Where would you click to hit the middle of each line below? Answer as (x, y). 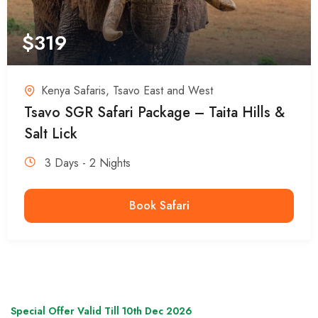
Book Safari (159, 205)
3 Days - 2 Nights (88, 163)
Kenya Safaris (73, 90)
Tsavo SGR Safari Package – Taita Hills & (154, 112)
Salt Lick (51, 133)
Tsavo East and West (163, 90)
